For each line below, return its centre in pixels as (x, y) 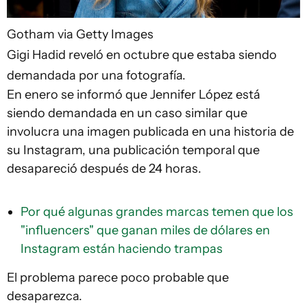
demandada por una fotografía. (96, 76)
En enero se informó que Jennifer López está (134, 95)
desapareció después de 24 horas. (104, 169)
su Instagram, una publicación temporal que (133, 150)
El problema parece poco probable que (118, 278)
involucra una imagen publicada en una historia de (150, 132)
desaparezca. (45, 296)
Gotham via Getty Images (80, 35)
